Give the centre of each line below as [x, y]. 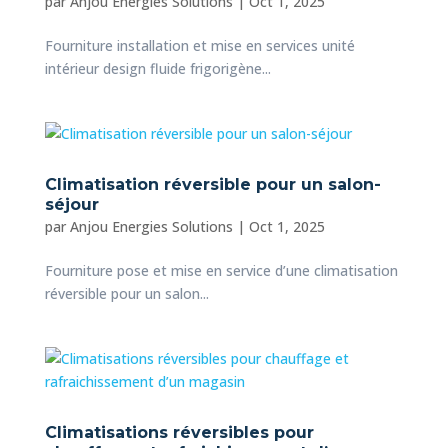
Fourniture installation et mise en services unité [199, 45]
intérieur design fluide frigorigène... [157, 68]
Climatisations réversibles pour [179, 432]
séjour [71, 204]
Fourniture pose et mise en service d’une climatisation [221, 270]
